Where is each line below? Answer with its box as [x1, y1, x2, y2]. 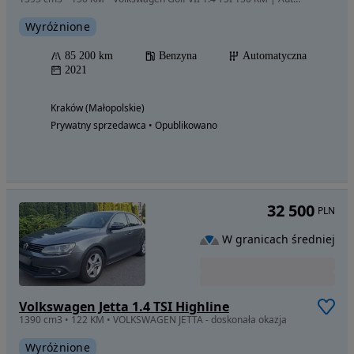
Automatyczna [243, 49, 307, 62]
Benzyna [159, 49, 197, 62]
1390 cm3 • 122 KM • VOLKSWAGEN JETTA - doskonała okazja [19, 312, 287, 326]
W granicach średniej [222, 232, 335, 247]
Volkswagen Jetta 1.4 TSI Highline [19, 297, 229, 315]
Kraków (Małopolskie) [51, 100, 145, 115]
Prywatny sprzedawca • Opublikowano [51, 118, 217, 132]
